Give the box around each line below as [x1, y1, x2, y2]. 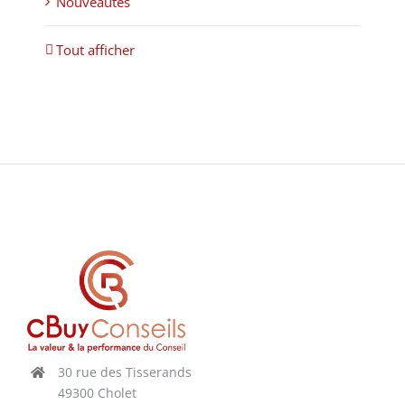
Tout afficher [56, 40, 135, 59]
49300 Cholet [57, 383, 137, 401]
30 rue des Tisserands [57, 363, 192, 381]
